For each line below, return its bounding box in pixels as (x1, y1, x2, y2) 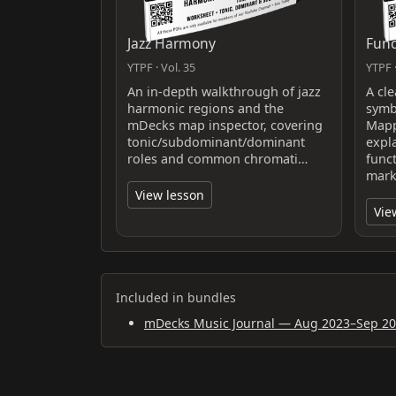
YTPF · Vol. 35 (127, 58, 195, 75)
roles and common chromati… (127, 149, 308, 167)
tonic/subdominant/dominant (127, 133, 305, 150)
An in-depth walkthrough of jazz (127, 82, 321, 100)
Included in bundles (116, 288, 236, 306)
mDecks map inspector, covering (127, 116, 323, 133)
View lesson (135, 186, 204, 203)
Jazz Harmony (127, 33, 216, 53)
